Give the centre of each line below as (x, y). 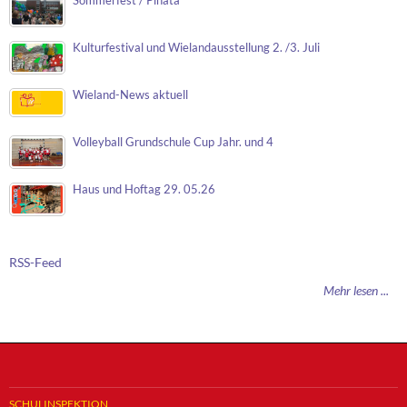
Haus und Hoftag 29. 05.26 (144, 190)
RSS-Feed (35, 263)
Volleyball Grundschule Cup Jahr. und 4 (173, 143)
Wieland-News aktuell (130, 95)
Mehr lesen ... (356, 291)
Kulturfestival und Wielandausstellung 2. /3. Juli (196, 48)
